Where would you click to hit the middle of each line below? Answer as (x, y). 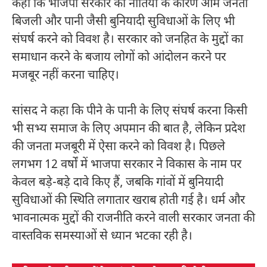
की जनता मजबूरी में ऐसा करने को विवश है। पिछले (119, 147)
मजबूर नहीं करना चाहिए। (66, 75)
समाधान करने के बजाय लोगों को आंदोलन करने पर (119, 58)
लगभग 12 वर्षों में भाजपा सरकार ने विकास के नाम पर (127, 165)
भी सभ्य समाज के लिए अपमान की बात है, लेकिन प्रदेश (129, 129)
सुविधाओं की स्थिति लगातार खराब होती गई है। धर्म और (128, 201)
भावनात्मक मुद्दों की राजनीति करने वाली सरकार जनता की (133, 218)
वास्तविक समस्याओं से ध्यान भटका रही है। (102, 236)
